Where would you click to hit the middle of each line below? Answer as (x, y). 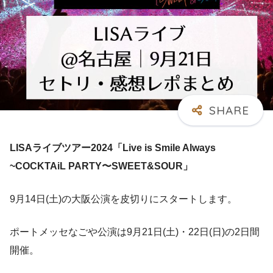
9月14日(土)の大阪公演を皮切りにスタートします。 (123, 199)
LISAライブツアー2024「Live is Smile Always (113, 147)
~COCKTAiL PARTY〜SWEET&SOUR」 (101, 166)
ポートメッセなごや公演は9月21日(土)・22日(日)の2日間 (135, 232)
